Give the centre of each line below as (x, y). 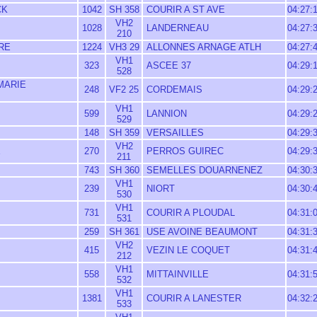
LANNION (165, 114)
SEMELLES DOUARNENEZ (203, 170)
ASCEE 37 (167, 65)
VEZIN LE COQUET (187, 250)
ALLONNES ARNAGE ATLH (202, 47)
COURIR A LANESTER (192, 298)
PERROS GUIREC (184, 151)
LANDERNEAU (176, 28)
